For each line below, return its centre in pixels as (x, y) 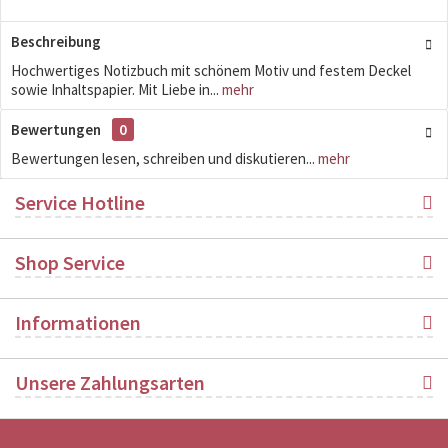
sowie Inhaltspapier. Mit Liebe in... (115, 89)
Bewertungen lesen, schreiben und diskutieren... (163, 158)
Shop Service (70, 262)
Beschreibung (56, 41)
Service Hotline (80, 202)
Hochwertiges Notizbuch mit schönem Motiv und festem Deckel (211, 70)
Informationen (78, 322)
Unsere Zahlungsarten (110, 382)
